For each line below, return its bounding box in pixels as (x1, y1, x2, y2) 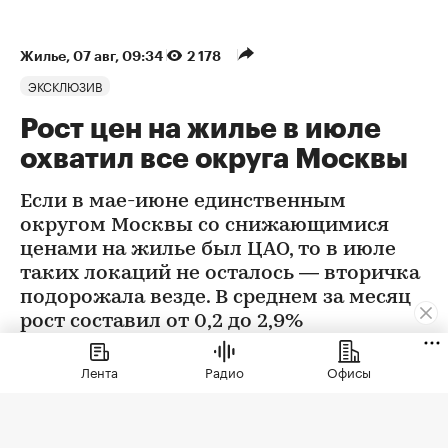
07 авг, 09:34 (73, 49, 166, 64)
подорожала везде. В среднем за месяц (20, 288, 411, 309)
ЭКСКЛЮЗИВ (28, 76, 102, 96)
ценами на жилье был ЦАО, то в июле (20, 240, 396, 261)
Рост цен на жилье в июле (20, 115, 381, 144)
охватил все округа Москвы (20, 145, 408, 174)
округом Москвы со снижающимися (20, 216, 389, 237)
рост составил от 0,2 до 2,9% (20, 312, 303, 333)
